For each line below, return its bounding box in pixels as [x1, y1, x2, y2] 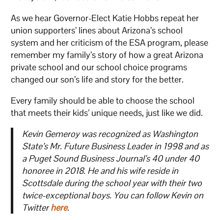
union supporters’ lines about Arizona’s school [11, 24, 183, 36]
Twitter [22, 201, 51, 213]
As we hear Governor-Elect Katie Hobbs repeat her [11, 12, 199, 24]
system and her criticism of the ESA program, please [11, 36, 209, 48]
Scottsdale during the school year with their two [22, 177, 202, 189]
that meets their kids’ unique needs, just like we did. [11, 107, 203, 118]
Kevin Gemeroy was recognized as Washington [22, 128, 198, 139]
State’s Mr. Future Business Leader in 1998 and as [22, 140, 209, 152]
